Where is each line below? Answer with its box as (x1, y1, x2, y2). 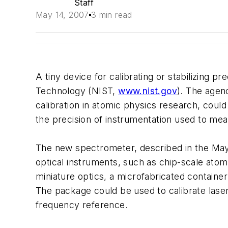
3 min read (91, 10, 132, 20)
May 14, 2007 (36, 10, 89, 20)
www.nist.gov (118, 85, 178, 96)
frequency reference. (36, 199, 128, 210)
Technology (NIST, (36, 85, 119, 96)
